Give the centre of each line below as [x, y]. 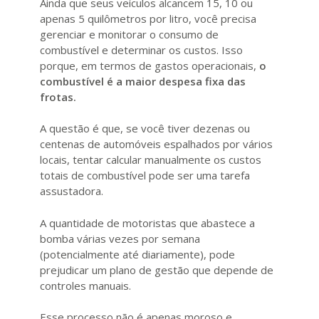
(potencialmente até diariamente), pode [137, 254]
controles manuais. [85, 285]
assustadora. [72, 191]
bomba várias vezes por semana [120, 238]
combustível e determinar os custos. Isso [141, 49]
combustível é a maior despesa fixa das [143, 81]
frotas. [58, 96]
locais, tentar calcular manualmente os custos [151, 160]
